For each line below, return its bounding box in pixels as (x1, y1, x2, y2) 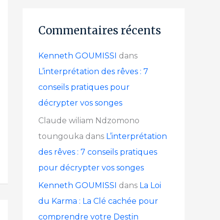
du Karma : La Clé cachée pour (38, 196, 158, 206)
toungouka (38, 132, 83, 141)
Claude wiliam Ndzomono (38, 116, 139, 125)
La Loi (139, 181, 161, 190)
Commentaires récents (38, 24, 161, 37)
